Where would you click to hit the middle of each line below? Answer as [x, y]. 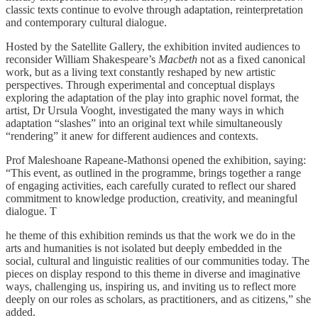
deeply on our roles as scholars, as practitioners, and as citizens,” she [158, 299]
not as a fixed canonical [251, 59]
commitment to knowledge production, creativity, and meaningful [152, 198]
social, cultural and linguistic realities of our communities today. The [158, 261]
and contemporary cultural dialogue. [86, 22]
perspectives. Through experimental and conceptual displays [140, 84]
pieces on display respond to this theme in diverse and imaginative [153, 273]
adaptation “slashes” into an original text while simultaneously [144, 123]
